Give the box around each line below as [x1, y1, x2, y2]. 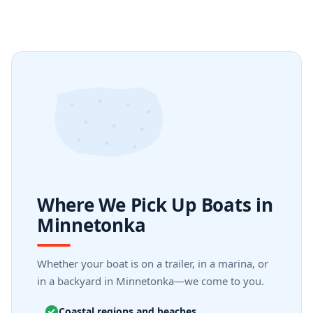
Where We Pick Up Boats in [37, 192, 273, 217]
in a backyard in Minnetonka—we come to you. [37, 274, 264, 288]
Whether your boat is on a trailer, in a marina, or [37, 256, 268, 270]
